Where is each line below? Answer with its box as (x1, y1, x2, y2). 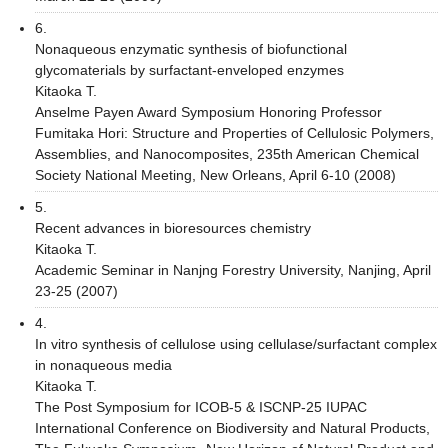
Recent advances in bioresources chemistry (35, 219, 311, 236)
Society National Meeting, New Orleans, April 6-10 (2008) (35, 166, 396, 183)
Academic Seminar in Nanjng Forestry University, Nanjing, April (35, 261, 431, 278)
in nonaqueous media (35, 356, 172, 373)
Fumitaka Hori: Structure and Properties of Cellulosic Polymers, (35, 124, 434, 141)
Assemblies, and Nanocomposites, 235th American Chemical (35, 145, 419, 162)
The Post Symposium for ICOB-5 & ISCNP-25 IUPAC (35, 398, 367, 415)
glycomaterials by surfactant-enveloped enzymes (35, 61, 344, 78)
